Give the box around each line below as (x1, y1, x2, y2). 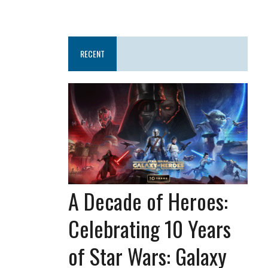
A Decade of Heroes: (68, 184, 229, 217)
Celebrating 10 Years (68, 212, 232, 244)
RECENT (80, 47, 105, 60)
